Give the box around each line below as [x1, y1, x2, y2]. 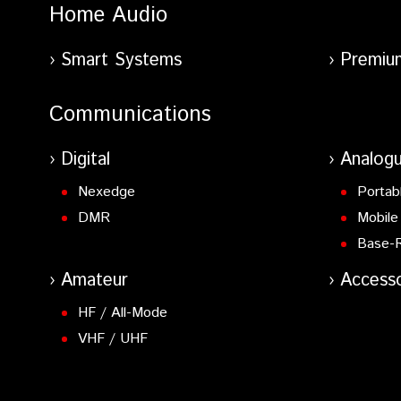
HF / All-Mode [77, 303, 167, 324]
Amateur [61, 268, 128, 294]
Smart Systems [61, 47, 182, 74]
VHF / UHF [77, 328, 148, 350]
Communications [49, 99, 211, 131]
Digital [61, 147, 110, 174]
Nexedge [77, 182, 135, 203]
